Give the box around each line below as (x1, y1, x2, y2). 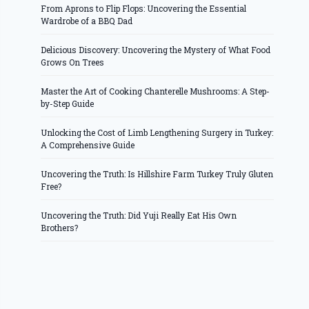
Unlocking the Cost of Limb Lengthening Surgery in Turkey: (41, 127, 274, 139)
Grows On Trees (41, 57, 105, 68)
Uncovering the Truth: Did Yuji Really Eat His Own (41, 210, 237, 221)
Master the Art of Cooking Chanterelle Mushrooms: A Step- (41, 86, 270, 97)
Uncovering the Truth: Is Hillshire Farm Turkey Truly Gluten (41, 168, 274, 180)
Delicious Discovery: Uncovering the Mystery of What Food (41, 44, 271, 56)
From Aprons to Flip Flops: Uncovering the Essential (41, 3, 247, 14)
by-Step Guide (41, 98, 94, 110)
